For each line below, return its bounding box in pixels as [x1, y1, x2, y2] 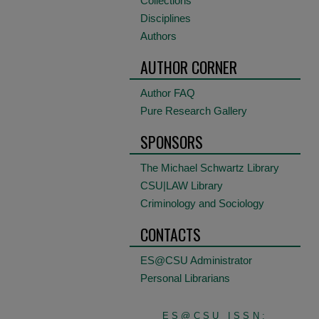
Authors [140, 30, 177, 42]
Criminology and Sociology [140, 197, 264, 209]
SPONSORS [140, 130, 203, 153]
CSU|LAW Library [140, 179, 223, 192]
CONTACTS [140, 223, 201, 246]
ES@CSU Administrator [140, 254, 252, 266]
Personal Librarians [140, 272, 230, 284]
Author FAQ [140, 87, 195, 99]
